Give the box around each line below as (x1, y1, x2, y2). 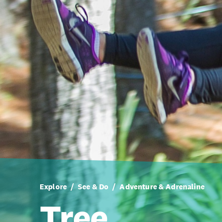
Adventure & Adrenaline (119, 182, 205, 191)
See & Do (78, 182, 109, 191)
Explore (40, 182, 67, 191)
